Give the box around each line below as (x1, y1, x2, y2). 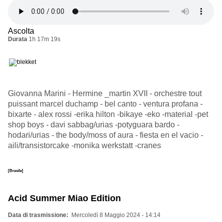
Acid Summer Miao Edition (8, 193, 121, 203)
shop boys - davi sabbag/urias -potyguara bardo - (8, 120, 179, 129)
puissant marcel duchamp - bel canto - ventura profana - (8, 99, 203, 108)
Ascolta (8, 26, 34, 35)
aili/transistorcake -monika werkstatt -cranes (8, 141, 161, 150)
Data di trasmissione (8, 211, 66, 219)
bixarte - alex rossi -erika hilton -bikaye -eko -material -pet (8, 110, 208, 118)
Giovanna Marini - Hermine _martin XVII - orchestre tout (8, 89, 202, 98)
